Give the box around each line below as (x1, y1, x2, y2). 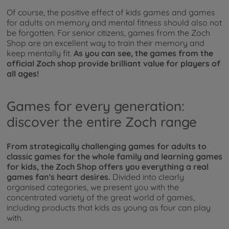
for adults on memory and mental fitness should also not (7, 17, 222, 28)
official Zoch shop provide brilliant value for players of (7, 58, 220, 68)
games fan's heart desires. (7, 172, 110, 182)
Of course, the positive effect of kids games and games (7, 7, 215, 17)
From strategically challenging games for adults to (7, 141, 207, 152)
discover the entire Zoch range (7, 113, 197, 130)
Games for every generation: (7, 97, 185, 114)
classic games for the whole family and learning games (7, 151, 222, 162)
